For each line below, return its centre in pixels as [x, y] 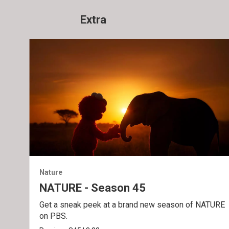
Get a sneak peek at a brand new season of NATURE [132, 204]
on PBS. [54, 216]
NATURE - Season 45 [93, 188]
